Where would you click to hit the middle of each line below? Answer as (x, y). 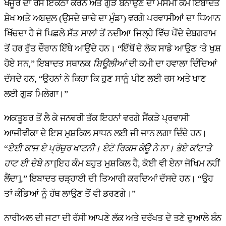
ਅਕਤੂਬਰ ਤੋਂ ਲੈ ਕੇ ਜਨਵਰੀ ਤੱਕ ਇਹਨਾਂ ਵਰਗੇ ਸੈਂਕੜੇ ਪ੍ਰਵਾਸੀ (97, 118)
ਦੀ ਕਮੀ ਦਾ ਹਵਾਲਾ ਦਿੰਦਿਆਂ (172, 64)
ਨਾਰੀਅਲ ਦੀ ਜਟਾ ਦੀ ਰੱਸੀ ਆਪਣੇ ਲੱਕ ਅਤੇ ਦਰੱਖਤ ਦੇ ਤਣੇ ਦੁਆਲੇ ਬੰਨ (113, 218)
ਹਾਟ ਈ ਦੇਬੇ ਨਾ (29, 164)
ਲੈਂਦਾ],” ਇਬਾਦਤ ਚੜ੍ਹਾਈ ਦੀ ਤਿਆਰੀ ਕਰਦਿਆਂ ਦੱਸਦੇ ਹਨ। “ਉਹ (109, 179)
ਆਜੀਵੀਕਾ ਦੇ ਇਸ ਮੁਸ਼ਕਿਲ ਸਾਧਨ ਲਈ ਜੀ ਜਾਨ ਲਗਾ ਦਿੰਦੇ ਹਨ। (105, 133)
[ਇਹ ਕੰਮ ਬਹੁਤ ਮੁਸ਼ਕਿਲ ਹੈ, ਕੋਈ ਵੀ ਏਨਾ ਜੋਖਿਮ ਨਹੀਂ (137, 164)
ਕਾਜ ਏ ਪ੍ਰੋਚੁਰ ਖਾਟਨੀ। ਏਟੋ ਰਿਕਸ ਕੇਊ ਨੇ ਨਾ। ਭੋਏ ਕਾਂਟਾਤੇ (118, 149)
